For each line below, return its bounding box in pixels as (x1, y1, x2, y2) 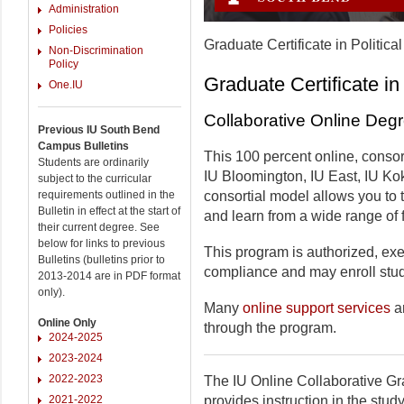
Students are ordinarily (38, 155, 149, 169)
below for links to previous (38, 236, 165, 250)
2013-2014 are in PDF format (38, 269, 180, 282)
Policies (49, 23, 87, 36)
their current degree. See (38, 220, 160, 234)
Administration (49, 3, 119, 15)
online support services (243, 300, 390, 316)
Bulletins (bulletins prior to (38, 252, 165, 266)
